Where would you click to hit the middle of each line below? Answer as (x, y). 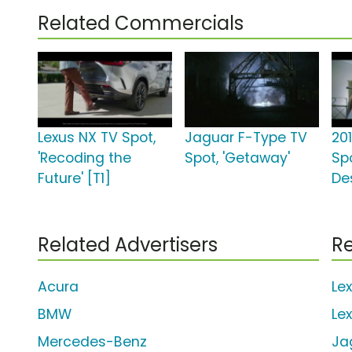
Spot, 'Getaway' (238, 158)
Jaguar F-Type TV (246, 138)
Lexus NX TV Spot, (97, 138)
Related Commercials (141, 24)
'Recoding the (84, 158)
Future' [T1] (74, 179)
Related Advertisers (128, 245)
